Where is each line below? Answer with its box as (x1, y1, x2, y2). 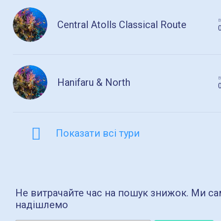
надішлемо (15, 199, 69, 211)
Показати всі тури (55, 127, 140, 139)
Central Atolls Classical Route (57, 19, 187, 31)
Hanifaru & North (57, 76, 131, 88)
